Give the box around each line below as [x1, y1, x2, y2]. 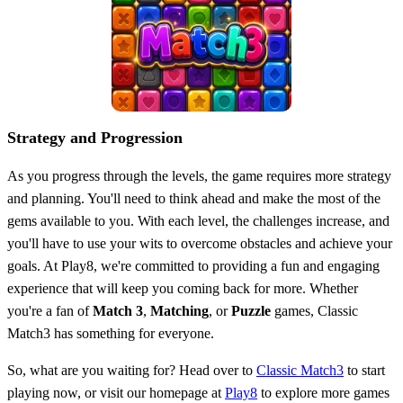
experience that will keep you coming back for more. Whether [7, 280, 358, 296]
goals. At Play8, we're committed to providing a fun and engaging [7, 257, 380, 273]
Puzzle [231, 302, 271, 318]
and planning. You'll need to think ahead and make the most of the [7, 190, 381, 206]
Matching [150, 302, 209, 318]
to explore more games [257, 384, 390, 400]
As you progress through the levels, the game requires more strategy [7, 167, 391, 184]
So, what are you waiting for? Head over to [7, 362, 256, 378]
